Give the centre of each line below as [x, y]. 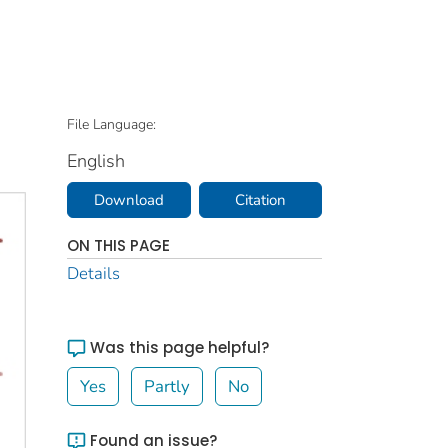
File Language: [111, 124]
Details [93, 273]
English [96, 161]
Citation [260, 200]
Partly [167, 386]
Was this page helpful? [177, 347]
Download [128, 200]
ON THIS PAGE [118, 245]
